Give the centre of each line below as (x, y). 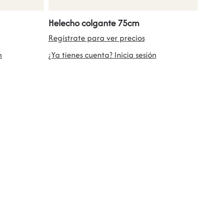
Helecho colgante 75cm (94, 23)
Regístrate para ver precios (96, 38)
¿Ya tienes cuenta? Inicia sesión (102, 54)
